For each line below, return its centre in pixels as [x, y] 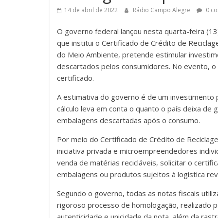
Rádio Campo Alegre [162, 10]
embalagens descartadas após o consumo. [128, 120]
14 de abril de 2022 [91, 10]
